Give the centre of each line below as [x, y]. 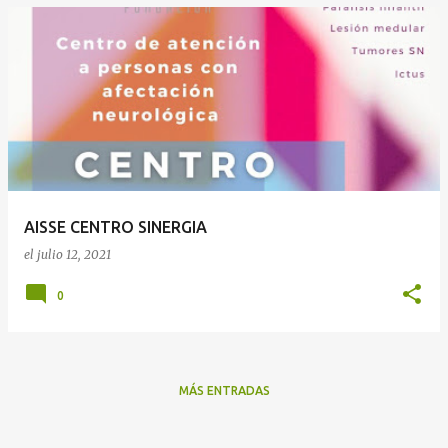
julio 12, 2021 [74, 254]
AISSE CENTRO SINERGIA [115, 227]
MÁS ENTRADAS [224, 390]
